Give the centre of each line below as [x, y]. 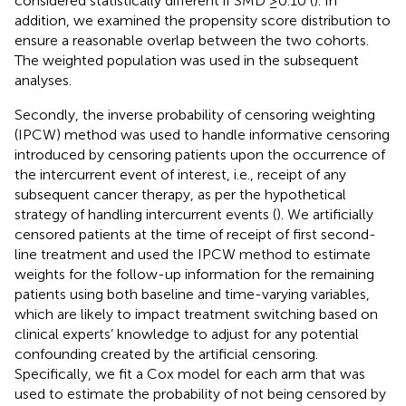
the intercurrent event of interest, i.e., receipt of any [180, 174]
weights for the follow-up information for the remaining [194, 274]
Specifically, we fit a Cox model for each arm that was [190, 373]
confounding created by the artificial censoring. [166, 353]
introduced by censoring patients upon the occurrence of [200, 154]
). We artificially [325, 214]
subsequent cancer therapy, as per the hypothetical [180, 194]
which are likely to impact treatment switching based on [196, 314]
